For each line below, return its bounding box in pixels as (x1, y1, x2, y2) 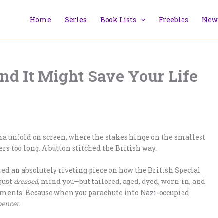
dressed (14, 177, 38, 186)
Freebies (159, 15, 189, 24)
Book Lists (100, 15, 136, 24)
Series (64, 15, 87, 24)
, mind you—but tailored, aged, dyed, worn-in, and (38, 177, 205, 186)
